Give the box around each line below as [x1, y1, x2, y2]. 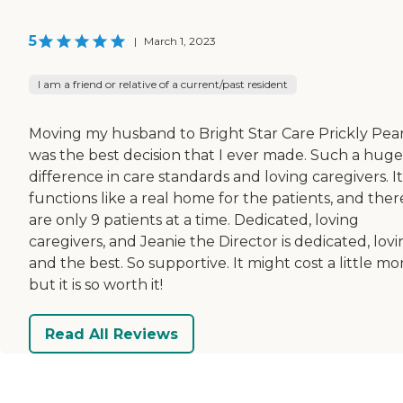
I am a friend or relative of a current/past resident [38, 77, 288, 92]
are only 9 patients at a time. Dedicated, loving [29, 211, 359, 229]
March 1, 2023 [144, 34, 216, 49]
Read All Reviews [45, 325, 178, 343]
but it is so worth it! [29, 276, 163, 294]
